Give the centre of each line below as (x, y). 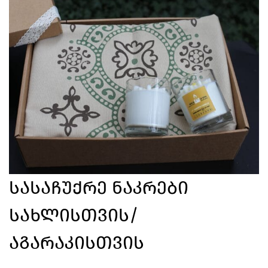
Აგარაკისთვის (77, 243)
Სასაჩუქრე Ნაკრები (99, 188)
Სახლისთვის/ (74, 216)
